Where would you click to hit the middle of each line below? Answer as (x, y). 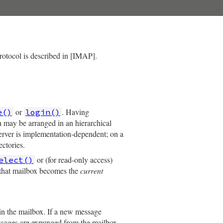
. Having (76, 112)
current (92, 170)
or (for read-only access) (74, 160)
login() (43, 112)
